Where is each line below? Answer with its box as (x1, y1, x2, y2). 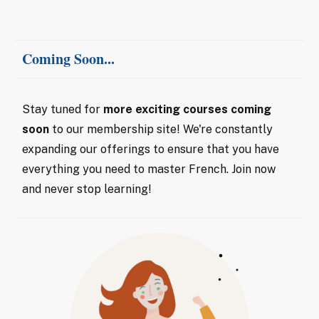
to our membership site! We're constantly (49, 122, 273, 136)
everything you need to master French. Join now (22, 162, 276, 176)
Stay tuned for (22, 102, 103, 116)
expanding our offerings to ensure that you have (22, 142, 279, 156)
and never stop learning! (22, 182, 152, 196)
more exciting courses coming (103, 102, 271, 116)
